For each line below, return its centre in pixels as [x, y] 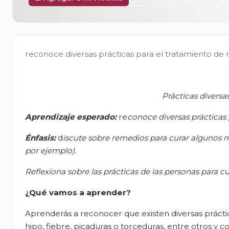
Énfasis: [40, 138]
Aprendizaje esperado [70, 117]
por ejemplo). [51, 150]
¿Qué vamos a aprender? [78, 192]
